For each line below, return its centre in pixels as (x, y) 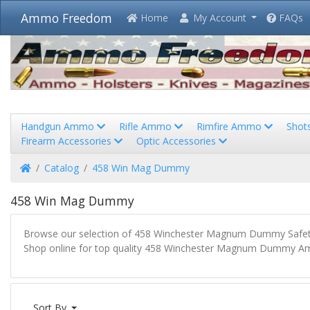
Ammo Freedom (66, 18)
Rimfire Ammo (230, 126)
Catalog (62, 168)
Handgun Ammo (59, 126)
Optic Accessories (177, 140)
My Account (218, 18)
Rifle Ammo (147, 126)
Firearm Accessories (67, 140)
